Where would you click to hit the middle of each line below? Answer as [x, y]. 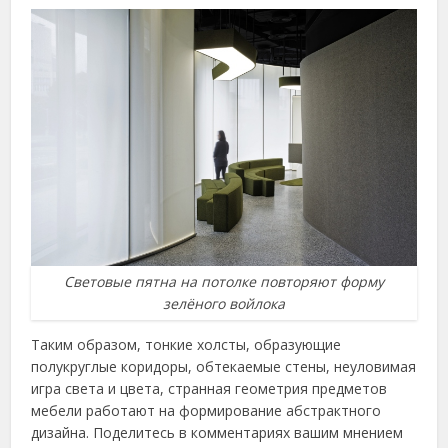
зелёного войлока [224, 304]
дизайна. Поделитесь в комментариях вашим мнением [217, 433]
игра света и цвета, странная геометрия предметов [209, 389]
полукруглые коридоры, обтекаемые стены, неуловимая [224, 367]
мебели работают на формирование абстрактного [206, 411]
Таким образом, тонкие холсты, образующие [186, 345]
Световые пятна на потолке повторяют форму [224, 282]
